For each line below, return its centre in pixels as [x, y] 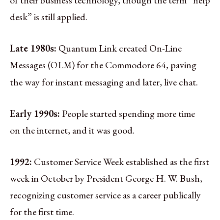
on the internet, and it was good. [72, 130]
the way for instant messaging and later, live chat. [104, 82]
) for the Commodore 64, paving [134, 65]
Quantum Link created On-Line [120, 48]
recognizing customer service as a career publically [105, 195]
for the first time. [42, 211]
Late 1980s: [33, 48]
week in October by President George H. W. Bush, [106, 178]
